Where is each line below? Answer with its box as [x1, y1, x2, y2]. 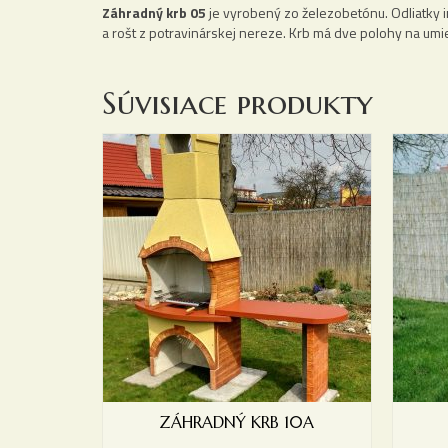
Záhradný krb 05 [102, 2, 206, 24]
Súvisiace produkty [102, 83, 373, 124]
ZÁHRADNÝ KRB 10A [159, 411, 315, 432]
